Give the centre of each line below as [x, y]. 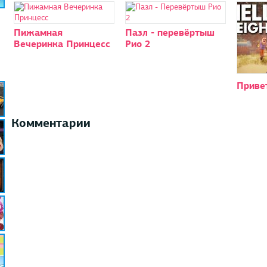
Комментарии [51, 122]
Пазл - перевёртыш [170, 32]
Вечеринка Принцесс [62, 44]
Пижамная [38, 32]
